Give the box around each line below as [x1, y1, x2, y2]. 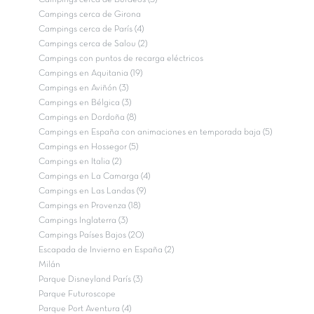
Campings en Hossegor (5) [39, 142, 138, 151]
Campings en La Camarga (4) [39, 172, 150, 181]
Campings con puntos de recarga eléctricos [39, 54, 203, 63]
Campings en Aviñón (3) [39, 83, 128, 93]
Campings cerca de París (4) [39, 25, 144, 34]
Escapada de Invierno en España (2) [39, 245, 174, 254]
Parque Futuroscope [39, 289, 116, 299]
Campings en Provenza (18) [39, 201, 140, 210]
